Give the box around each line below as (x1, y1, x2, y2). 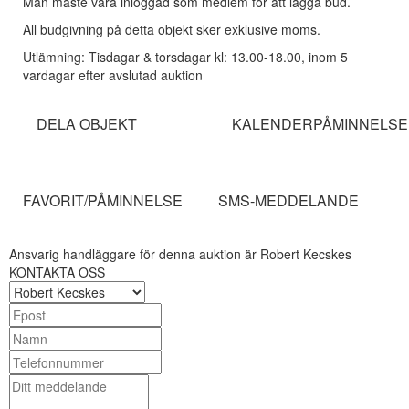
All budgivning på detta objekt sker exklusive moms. (23, 20, 320, 38)
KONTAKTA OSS (9, 263, 105, 281)
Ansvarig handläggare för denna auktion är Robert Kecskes (9, 245, 351, 263)
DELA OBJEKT (37, 113, 137, 134)
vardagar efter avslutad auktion (23, 66, 203, 84)
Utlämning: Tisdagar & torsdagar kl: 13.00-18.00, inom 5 (23, 47, 348, 66)
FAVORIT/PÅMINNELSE (23, 190, 183, 211)
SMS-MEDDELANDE (218, 190, 359, 211)
